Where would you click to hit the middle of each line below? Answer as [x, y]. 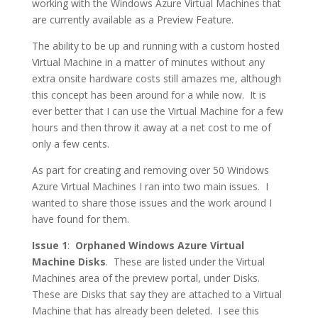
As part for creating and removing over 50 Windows [150, 170]
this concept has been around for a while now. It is [149, 95]
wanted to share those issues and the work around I [152, 203]
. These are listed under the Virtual [185, 262]
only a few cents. [72, 144]
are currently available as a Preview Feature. [132, 20]
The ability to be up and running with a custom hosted [155, 46]
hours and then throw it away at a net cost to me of [151, 127]
